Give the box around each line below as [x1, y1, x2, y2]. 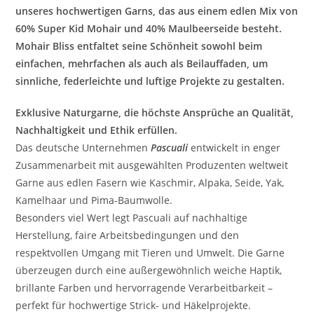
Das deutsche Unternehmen [15, 140, 151, 154]
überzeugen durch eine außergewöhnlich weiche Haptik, [15, 263, 282, 277]
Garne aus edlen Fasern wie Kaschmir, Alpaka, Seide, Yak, [15, 175, 285, 189]
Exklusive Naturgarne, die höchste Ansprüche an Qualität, [15, 105, 294, 119]
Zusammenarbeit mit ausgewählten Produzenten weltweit [15, 158, 289, 172]
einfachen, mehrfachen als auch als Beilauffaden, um [15, 56, 268, 70]
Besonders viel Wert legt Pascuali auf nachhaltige [15, 210, 248, 224]
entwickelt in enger [188, 140, 281, 154]
